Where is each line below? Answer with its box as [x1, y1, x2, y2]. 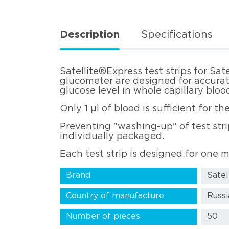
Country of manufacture [66, 192, 164, 200]
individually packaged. [60, 132, 164, 141]
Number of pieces [66, 212, 140, 220]
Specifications [141, 30, 213, 40]
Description [60, 30, 120, 40]
